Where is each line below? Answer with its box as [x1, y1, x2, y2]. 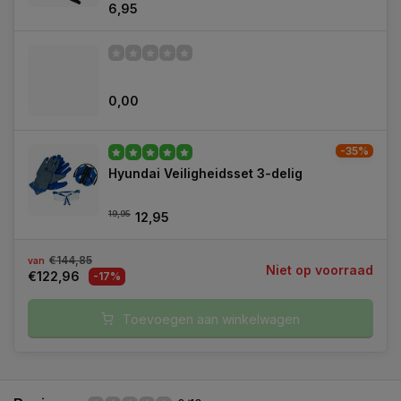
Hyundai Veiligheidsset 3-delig [108, 166, 303, 181]
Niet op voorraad [266, 261, 373, 277]
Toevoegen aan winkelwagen [123, 311, 300, 327]
